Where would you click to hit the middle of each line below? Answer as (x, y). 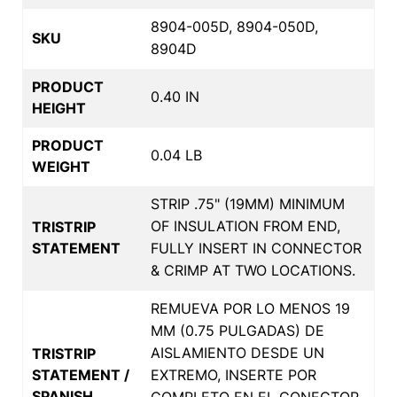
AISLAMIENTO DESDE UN (237, 352)
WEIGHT (61, 166)
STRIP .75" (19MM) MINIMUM (248, 203)
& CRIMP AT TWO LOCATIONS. (253, 270)
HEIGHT (59, 108)
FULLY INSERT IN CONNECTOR (256, 248)
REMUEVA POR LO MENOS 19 (250, 308)
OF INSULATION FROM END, (245, 226)
